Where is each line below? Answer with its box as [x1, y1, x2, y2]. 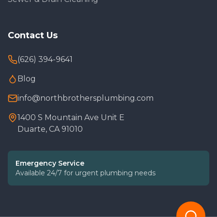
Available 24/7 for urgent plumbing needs [15, 168, 155, 177]
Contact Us [8, 30, 58, 41]
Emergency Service [15, 158, 84, 168]
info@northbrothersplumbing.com [17, 93, 154, 103]
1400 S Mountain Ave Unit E [17, 112, 124, 122]
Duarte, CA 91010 [17, 124, 83, 134]
